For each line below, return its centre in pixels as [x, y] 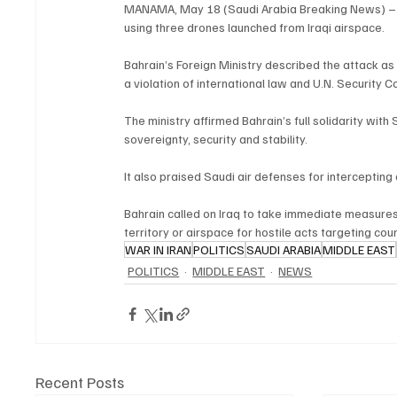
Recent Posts [80, 382]
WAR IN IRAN [159, 250]
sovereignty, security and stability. [216, 139]
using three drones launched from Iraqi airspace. [255, 27]
